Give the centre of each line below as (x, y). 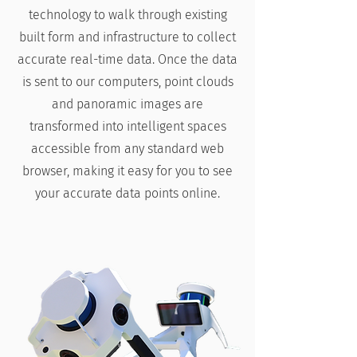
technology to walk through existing (127, 15)
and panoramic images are (127, 104)
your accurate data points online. (127, 193)
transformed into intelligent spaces (127, 126)
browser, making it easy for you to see (127, 171)
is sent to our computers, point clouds (127, 82)
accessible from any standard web (127, 149)
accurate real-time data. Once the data (127, 59)
